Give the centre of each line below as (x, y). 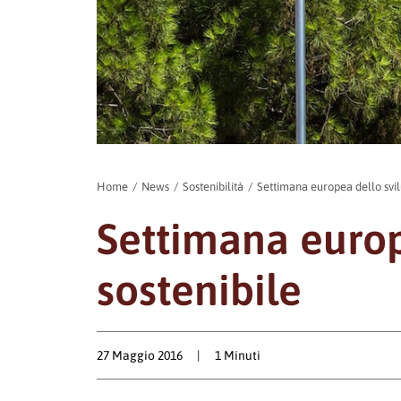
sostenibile (199, 290)
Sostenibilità (213, 187)
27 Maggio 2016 (140, 355)
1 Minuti (238, 355)
